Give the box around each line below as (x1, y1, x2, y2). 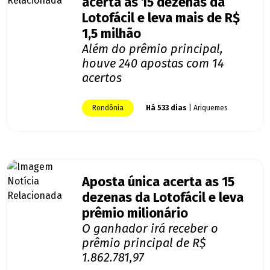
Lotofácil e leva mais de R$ (82, 10, 240, 27)
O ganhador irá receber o (82, 221, 218, 236)
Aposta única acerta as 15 (82, 174, 234, 190)
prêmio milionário (82, 206, 188, 222)
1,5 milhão (82, 26, 141, 42)
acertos (82, 71, 122, 86)
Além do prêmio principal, (82, 42, 223, 57)
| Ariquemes (187, 104, 228, 113)
